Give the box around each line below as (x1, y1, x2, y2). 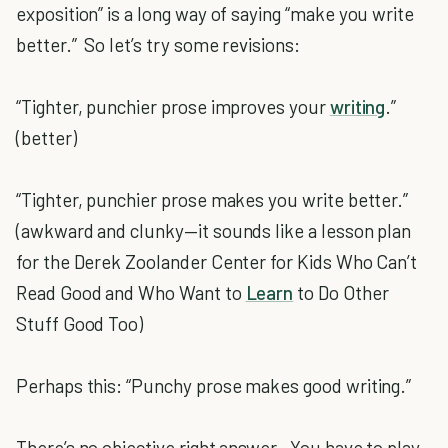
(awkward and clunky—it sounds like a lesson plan (16, 219, 412, 242)
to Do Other (293, 281, 389, 304)
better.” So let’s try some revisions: (16, 33, 300, 56)
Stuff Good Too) (16, 312, 144, 335)
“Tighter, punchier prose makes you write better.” (16, 188, 409, 211)
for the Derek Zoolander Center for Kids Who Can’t (16, 250, 418, 273)
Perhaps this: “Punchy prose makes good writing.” (16, 374, 412, 397)
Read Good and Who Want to (16, 281, 246, 304)
